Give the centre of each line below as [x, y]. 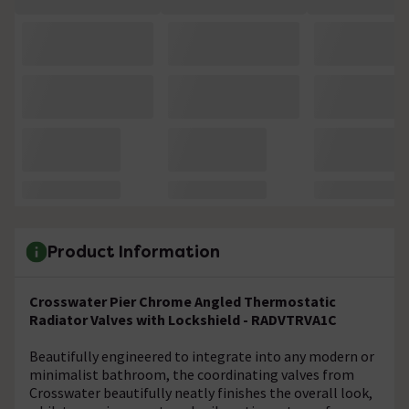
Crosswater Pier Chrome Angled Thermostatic [183, 301]
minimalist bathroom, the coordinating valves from [192, 374]
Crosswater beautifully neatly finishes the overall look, [201, 392]
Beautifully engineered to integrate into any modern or [202, 356]
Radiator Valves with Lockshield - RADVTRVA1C [183, 319]
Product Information [134, 252]
